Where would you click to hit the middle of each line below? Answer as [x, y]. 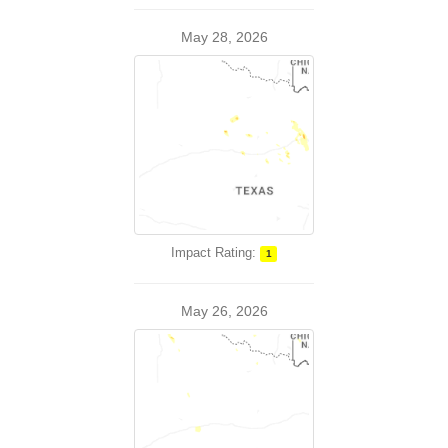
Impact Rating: [213, 252]
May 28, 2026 [224, 37]
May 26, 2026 [224, 311]
